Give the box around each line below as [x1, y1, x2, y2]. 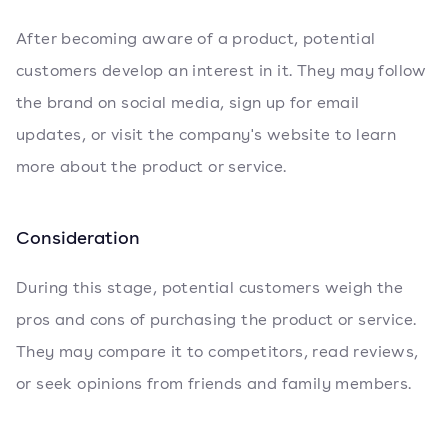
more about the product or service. [16, 156, 287, 177]
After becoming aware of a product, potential [16, 28, 376, 49]
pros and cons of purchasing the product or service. [16, 309, 417, 330]
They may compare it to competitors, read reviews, [16, 341, 419, 362]
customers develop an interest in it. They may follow [16, 60, 427, 81]
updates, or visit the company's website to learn [16, 124, 397, 145]
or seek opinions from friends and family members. [16, 373, 412, 394]
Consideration [16, 225, 140, 249]
